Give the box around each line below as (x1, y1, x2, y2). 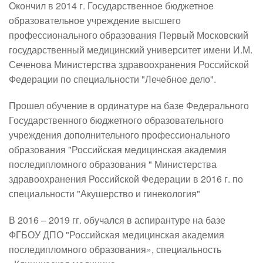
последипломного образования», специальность (9, 242, 221, 256)
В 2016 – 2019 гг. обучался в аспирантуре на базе (9, 213, 225, 227)
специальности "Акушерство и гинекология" (9, 186, 200, 200)
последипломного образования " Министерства (9, 157, 217, 171)
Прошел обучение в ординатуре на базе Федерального (9, 98, 249, 112)
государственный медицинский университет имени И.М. (9, 42, 252, 56)
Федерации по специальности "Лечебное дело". (9, 72, 216, 86)
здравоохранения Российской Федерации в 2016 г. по (9, 171, 243, 186)
